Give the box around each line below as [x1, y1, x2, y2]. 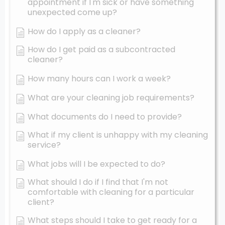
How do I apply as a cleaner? [28, 25, 141, 37]
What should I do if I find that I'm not [28, 176, 168, 188]
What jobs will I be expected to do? [28, 158, 165, 170]
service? [28, 139, 61, 151]
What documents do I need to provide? [28, 110, 182, 123]
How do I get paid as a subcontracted [28, 43, 175, 55]
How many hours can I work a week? [28, 72, 171, 84]
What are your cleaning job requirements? [28, 91, 194, 103]
